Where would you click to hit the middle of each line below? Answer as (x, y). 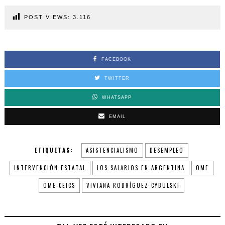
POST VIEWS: (47, 17)
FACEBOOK (116, 60)
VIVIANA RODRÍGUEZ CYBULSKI (133, 186)
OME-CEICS (59, 186)
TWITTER (117, 79)
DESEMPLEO (166, 150)
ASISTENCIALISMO (112, 150)
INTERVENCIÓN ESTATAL (50, 168)
